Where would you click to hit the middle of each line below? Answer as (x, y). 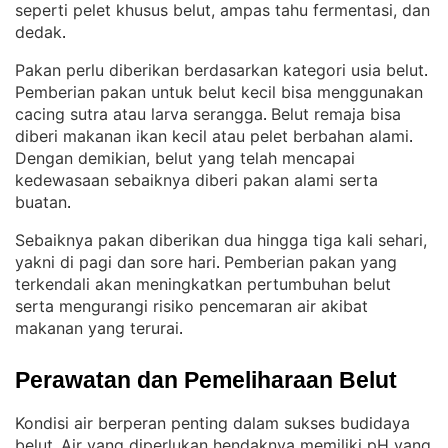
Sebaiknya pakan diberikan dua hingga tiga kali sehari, (221, 240)
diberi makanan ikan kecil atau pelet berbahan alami (212, 136)
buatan (41, 202)
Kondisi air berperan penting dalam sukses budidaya (212, 423)
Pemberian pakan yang (310, 262)
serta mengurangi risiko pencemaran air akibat (191, 306)
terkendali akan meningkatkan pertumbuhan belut (203, 284)
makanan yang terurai (97, 328)
